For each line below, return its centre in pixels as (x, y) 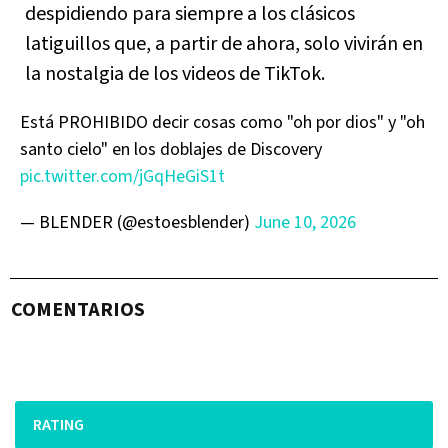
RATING (58, 424)
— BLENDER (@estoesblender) (137, 222)
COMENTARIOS (78, 309)
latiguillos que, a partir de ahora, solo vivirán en (224, 43)
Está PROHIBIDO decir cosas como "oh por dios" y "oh (222, 122)
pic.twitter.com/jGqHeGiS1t (122, 176)
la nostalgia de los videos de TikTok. (175, 73)
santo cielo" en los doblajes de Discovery (171, 149)
